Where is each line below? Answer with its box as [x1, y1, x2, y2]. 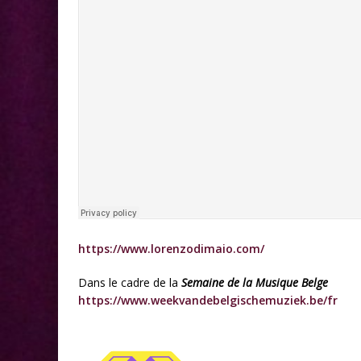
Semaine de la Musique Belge [181, 275, 328, 291]
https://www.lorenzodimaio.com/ [78, 241, 264, 257]
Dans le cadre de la [78, 275, 181, 291]
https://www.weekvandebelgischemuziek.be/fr [78, 293, 338, 309]
